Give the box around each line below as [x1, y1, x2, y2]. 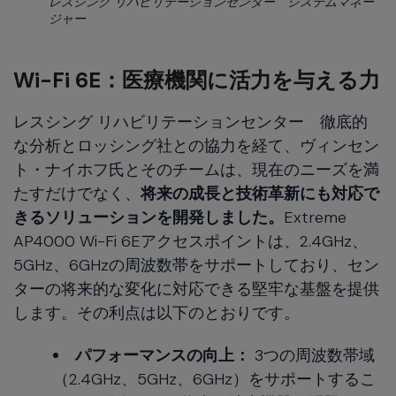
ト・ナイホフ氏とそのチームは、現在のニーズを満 [13, 158, 379, 180]
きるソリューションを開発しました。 [13, 206, 284, 228]
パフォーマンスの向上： [75, 344, 250, 366]
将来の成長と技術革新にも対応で [141, 182, 379, 204]
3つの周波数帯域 [250, 344, 375, 366]
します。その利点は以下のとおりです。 [13, 301, 300, 324]
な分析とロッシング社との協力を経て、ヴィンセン [13, 134, 379, 156]
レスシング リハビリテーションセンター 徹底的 [13, 110, 368, 133]
